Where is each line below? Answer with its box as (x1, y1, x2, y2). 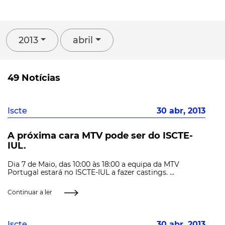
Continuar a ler (8, 188, 52, 196)
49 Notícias (8, 72, 60, 83)
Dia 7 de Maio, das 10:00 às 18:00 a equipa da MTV (8, 160, 179, 169)
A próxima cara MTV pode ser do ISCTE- (8, 130, 193, 142)
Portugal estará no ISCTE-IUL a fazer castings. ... (8, 168, 174, 177)
